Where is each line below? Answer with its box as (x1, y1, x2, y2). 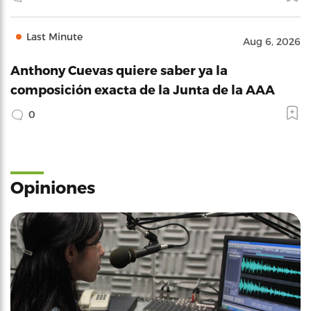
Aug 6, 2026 (243, 35, 301, 47)
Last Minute (26, 31, 83, 42)
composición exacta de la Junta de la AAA (10, 82, 275, 96)
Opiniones (10, 177, 95, 197)
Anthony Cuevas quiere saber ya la (10, 62, 228, 77)
